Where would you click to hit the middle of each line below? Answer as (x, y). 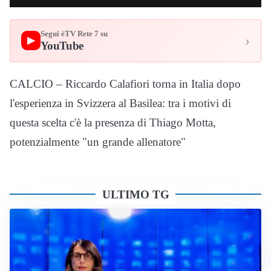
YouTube (62, 45)
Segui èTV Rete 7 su (74, 34)
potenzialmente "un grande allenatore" (98, 142)
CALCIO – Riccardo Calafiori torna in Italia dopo (125, 83)
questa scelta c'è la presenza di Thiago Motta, (113, 122)
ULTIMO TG (135, 194)
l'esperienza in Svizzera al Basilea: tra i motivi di (120, 103)
